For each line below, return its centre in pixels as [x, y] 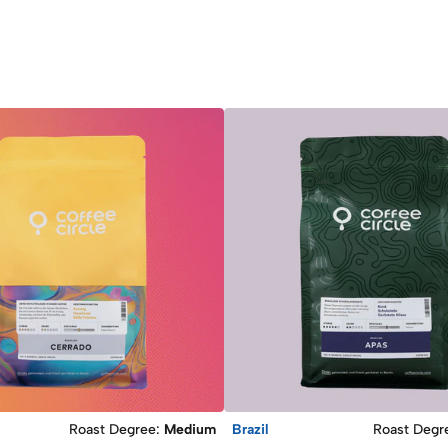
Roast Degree [112, 429]
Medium [190, 429]
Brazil [250, 429]
